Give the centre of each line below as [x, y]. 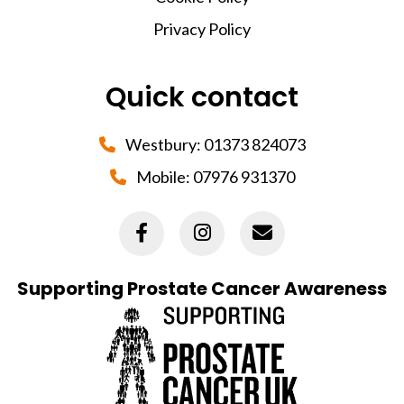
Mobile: [163, 176]
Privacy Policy [202, 28]
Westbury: [163, 144]
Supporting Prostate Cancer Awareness [202, 288]
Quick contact [202, 97]
